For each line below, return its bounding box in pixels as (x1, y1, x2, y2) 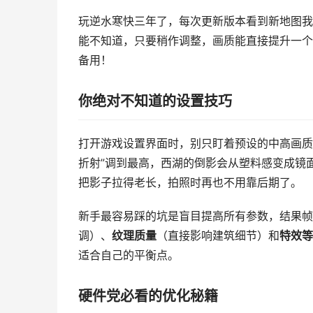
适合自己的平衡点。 (78, 249, 179, 262)
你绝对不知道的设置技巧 (78, 93, 232, 110)
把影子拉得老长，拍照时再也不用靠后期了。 (78, 176, 302, 189)
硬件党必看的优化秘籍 (78, 288, 218, 305)
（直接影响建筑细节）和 (156, 229, 279, 242)
